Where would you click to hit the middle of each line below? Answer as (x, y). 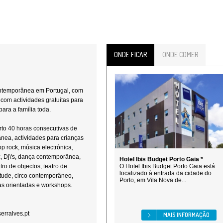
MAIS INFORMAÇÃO (186, 215)
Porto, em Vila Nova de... (153, 180)
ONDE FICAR (130, 55)
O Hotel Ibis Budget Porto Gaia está (167, 166)
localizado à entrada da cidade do (166, 173)
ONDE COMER (180, 55)
